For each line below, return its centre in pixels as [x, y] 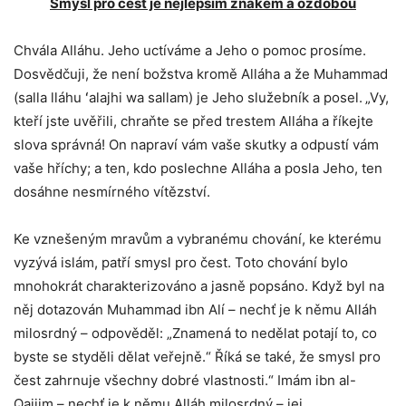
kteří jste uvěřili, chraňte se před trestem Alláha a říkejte [193, 121]
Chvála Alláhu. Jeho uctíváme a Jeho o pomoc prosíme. [190, 50]
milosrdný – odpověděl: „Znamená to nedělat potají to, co [195, 333]
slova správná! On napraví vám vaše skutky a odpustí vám [196, 145]
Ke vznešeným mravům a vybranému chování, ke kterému [198, 239]
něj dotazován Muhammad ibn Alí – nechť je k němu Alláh [195, 309]
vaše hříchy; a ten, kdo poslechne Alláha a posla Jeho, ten [198, 168]
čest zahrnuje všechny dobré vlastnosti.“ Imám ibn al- [185, 380]
